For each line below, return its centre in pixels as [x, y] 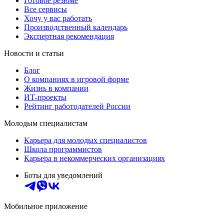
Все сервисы [45, 9]
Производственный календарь [76, 27]
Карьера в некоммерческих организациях [94, 158]
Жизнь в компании [56, 88]
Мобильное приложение [46, 206]
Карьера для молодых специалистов [85, 140]
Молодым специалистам [46, 123]
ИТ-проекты [45, 97]
